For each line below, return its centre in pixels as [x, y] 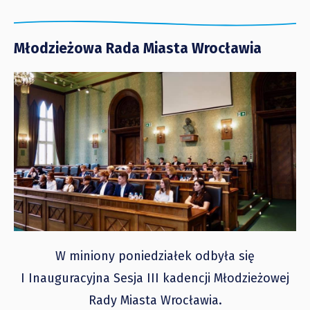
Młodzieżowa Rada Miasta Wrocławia [138, 49]
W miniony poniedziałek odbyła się [155, 256]
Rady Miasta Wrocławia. [155, 300]
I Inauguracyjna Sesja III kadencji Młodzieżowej [155, 278]
